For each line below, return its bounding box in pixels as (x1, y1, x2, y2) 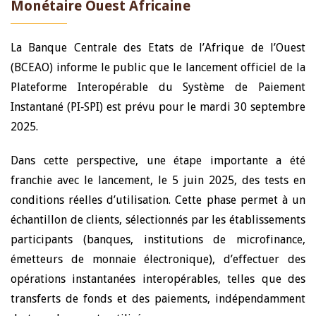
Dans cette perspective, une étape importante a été (11, 154, 305, 167)
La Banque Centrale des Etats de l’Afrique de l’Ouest (11, 41, 305, 54)
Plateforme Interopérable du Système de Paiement (11, 80, 305, 94)
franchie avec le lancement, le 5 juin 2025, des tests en (11, 174, 305, 187)
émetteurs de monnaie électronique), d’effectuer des (11, 253, 305, 266)
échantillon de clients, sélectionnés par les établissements (11, 213, 305, 226)
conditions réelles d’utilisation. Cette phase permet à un (11, 193, 305, 207)
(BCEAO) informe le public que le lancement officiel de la (11, 61, 305, 74)
